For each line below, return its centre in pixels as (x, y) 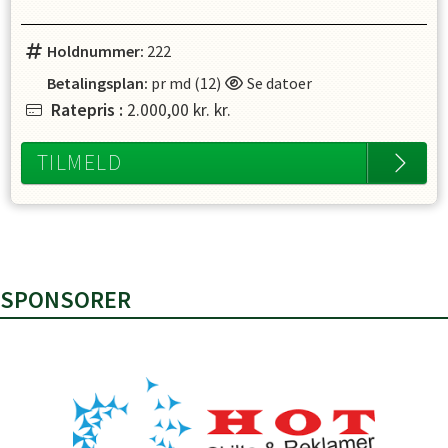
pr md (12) (185, 83)
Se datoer (277, 83)
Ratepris (84, 110)
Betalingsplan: (97, 83)
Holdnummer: (95, 51)
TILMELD (80, 162)
